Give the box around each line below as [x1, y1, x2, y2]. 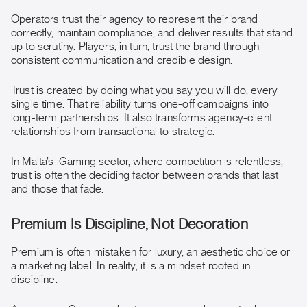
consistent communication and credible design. [11, 55, 233, 66]
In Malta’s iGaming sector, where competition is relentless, [11, 156, 284, 167]
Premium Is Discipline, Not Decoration [11, 217, 248, 232]
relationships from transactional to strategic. [11, 126, 215, 137]
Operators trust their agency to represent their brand [11, 14, 258, 25]
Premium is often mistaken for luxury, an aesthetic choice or [11, 247, 291, 258]
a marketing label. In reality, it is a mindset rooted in [11, 260, 250, 271]
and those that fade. [11, 184, 104, 195]
